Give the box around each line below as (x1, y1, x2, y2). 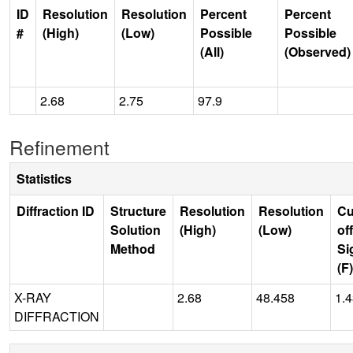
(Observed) (284, 42, 351, 61)
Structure (110, 201, 166, 220)
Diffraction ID (17, 201, 95, 220)
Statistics (17, 169, 72, 188)
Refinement (9, 132, 110, 161)
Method (110, 239, 155, 258)
